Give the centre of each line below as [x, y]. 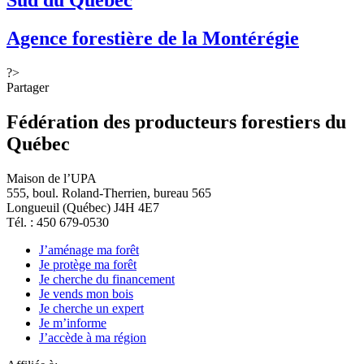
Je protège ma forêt [88, 264]
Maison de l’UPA [52, 178]
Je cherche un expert [91, 308]
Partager [28, 87]
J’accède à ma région [93, 337]
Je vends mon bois [86, 293]
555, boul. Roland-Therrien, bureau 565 [109, 193]
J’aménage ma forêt [89, 249]
